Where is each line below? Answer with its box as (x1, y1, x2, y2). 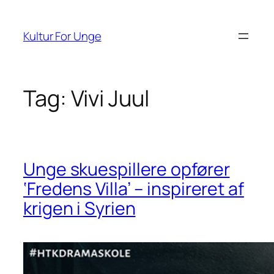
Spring (4, 4, 37, 20)
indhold (4, 34, 43, 50)
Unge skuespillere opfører (23, 157, 230, 181)
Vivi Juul (70, 83, 149, 114)
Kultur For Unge (23, 28, 102, 44)
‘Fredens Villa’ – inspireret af (23, 176, 244, 201)
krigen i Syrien (23, 196, 136, 220)
